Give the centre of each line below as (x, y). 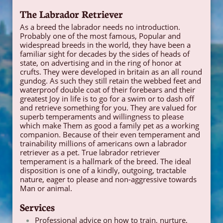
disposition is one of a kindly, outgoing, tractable (103, 170)
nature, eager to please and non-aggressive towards (108, 179)
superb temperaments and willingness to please (102, 116)
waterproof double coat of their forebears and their (108, 90)
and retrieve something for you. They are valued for (108, 108)
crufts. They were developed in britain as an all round (111, 72)
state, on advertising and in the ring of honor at (101, 63)
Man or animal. (46, 188)
